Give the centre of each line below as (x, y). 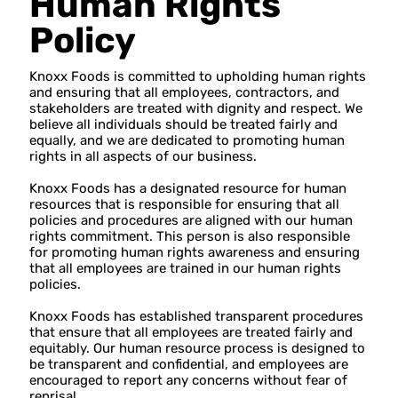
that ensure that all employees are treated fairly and (191, 333)
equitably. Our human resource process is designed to (198, 349)
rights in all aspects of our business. (143, 157)
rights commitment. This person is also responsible (190, 237)
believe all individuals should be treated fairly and (184, 125)
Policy (83, 40)
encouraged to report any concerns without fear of (189, 381)
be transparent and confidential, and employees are (189, 365)
